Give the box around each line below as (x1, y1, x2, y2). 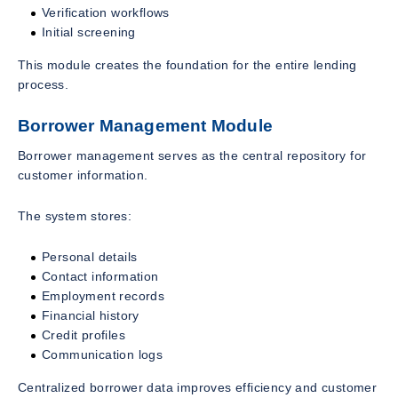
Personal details (42, 249, 138, 264)
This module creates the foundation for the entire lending (18, 58, 357, 73)
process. (18, 77, 69, 92)
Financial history (42, 307, 139, 322)
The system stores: (18, 208, 132, 223)
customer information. (18, 167, 148, 182)
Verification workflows (42, 5, 170, 20)
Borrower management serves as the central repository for (18, 147, 367, 163)
